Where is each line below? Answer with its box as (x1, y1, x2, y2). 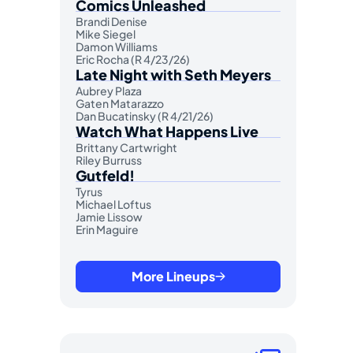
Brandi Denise (76, 13, 147, 28)
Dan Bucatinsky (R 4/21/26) (76, 108, 214, 123)
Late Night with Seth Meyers (76, 65, 271, 84)
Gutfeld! (76, 165, 135, 184)
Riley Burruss (76, 152, 142, 167)
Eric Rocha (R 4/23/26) (76, 51, 190, 66)
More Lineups (131, 267, 215, 284)
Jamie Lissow (76, 209, 143, 224)
